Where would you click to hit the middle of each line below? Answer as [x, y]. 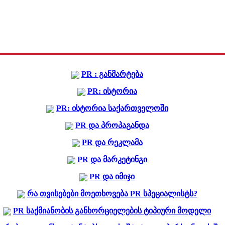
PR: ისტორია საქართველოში [112, 108]
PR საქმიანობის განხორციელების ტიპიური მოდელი [112, 211]
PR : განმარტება [112, 74]
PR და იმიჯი [112, 177]
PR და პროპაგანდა [112, 125]
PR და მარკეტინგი [112, 159]
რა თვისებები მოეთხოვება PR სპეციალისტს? [112, 194]
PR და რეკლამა [112, 142]
